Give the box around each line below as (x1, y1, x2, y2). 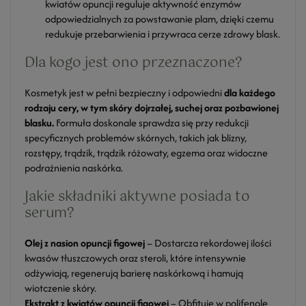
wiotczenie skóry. (25, 281, 96, 295)
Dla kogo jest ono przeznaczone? (25, 52, 242, 74)
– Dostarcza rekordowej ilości (145, 236, 271, 250)
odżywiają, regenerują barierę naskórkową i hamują (25, 266, 243, 280)
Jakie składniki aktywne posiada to (25, 186, 250, 208)
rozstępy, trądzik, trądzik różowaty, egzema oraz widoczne (25, 145, 268, 160)
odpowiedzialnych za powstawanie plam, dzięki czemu (45, 12, 274, 26)
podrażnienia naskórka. (25, 161, 123, 175)
